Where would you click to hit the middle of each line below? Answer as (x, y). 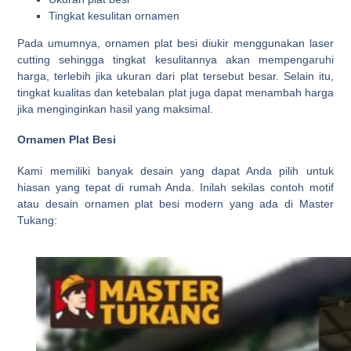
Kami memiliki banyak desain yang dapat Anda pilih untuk (175, 170)
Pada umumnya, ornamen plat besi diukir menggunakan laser (175, 43)
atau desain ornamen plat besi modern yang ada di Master (175, 203)
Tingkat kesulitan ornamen (114, 15)
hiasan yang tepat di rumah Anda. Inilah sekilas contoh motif (175, 187)
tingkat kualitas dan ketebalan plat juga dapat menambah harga (175, 92)
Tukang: (38, 220)
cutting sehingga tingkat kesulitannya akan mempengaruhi (175, 59)
